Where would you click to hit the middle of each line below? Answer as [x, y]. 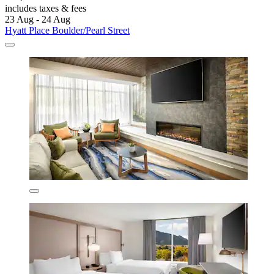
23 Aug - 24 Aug [38, 20]
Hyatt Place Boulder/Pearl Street [67, 31]
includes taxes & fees [46, 9]
